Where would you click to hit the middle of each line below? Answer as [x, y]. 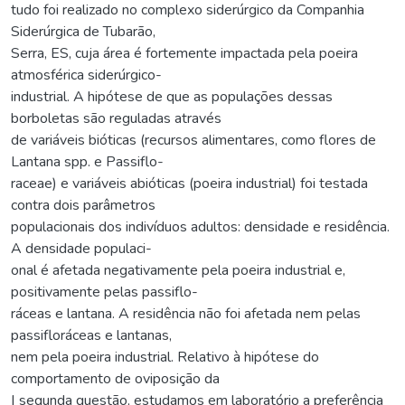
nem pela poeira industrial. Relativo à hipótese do [165, 357]
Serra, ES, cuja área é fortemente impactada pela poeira [184, 53]
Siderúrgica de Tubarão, [83, 31]
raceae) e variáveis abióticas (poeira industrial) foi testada [189, 183]
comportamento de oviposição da [115, 378]
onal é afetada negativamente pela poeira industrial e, [178, 270]
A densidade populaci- [81, 248]
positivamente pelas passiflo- [104, 292]
